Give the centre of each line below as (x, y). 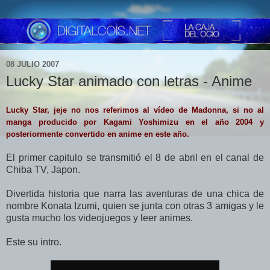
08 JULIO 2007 (33, 64)
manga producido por (55, 122)
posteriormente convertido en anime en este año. (98, 134)
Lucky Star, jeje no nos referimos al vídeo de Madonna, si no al (135, 110)
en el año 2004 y (221, 122)
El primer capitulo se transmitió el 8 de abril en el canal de (135, 158)
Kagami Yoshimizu (141, 122)
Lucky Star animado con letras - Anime (129, 81)
